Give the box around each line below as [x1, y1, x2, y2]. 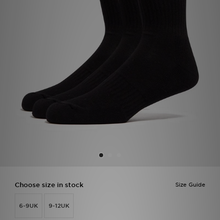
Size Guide [175, 181, 205, 189]
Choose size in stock [15, 181, 83, 189]
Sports [7, 18, 31, 26]
